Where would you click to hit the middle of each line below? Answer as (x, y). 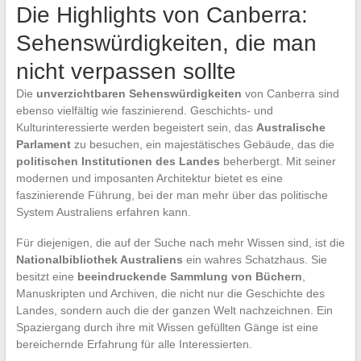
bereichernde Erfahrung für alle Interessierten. (134, 344)
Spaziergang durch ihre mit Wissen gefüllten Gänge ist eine (167, 327)
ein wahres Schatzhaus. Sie (255, 259)
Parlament (43, 144)
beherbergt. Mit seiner (278, 161)
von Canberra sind (290, 93)
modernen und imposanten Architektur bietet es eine (149, 178)
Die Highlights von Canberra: (162, 15)
